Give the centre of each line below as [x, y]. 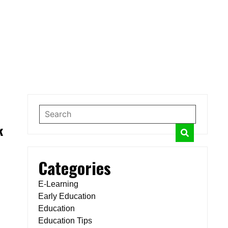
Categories [74, 168]
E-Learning [58, 184]
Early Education [67, 196]
